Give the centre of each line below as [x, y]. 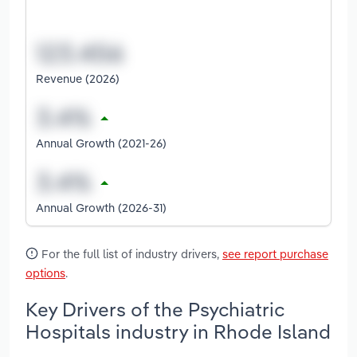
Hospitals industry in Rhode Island [178, 331]
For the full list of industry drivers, [130, 253]
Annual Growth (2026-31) [101, 207]
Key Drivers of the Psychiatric [155, 309]
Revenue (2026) [78, 78]
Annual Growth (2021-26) [101, 143]
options [45, 273]
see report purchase [275, 253]
